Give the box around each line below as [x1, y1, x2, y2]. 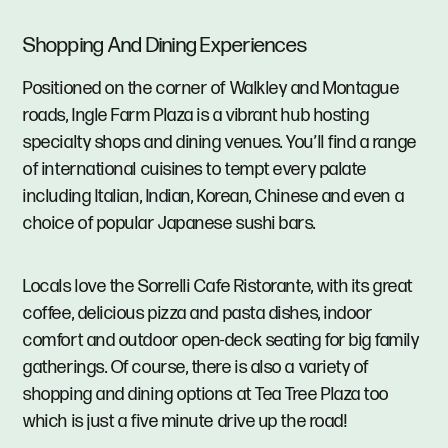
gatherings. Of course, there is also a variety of [23, 357, 369, 378]
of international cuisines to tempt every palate [23, 158, 367, 180]
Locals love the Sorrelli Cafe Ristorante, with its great [23, 276, 413, 297]
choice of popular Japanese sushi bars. [23, 212, 316, 234]
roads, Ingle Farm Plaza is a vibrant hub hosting [23, 104, 370, 126]
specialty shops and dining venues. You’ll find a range [23, 131, 417, 153]
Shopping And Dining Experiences [23, 32, 308, 58]
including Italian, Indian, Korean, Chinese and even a [23, 185, 405, 207]
